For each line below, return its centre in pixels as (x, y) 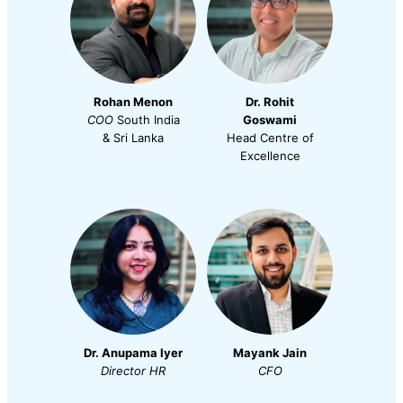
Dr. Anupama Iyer (133, 353)
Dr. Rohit (270, 102)
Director (123, 371)
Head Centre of (270, 138)
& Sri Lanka (133, 138)
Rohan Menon (133, 102)
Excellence (270, 156)
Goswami (270, 120)
